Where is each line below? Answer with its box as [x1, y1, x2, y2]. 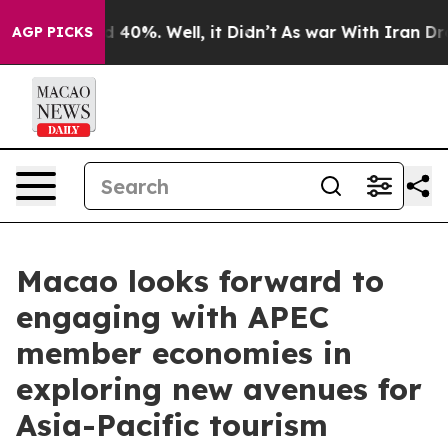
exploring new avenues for [16, 370, 422, 408]
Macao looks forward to [16, 262, 384, 300]
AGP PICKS [12, 23, 93, 41]
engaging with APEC [16, 298, 329, 336]
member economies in [16, 334, 352, 372]
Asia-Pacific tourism [16, 406, 328, 444]
